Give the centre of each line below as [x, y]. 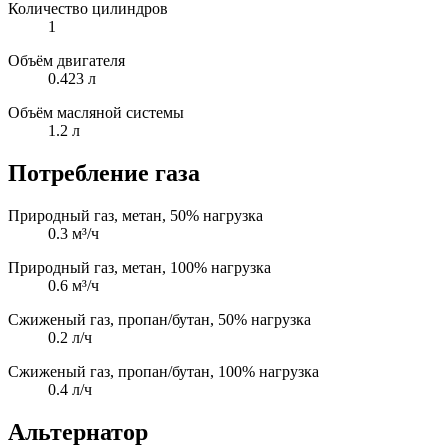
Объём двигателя [66, 61]
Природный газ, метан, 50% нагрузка [135, 215]
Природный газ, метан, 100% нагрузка [139, 267]
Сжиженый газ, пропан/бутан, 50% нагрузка [159, 319]
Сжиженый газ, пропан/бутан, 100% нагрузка [163, 371]
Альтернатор [78, 431]
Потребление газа [104, 173]
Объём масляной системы [96, 113]
